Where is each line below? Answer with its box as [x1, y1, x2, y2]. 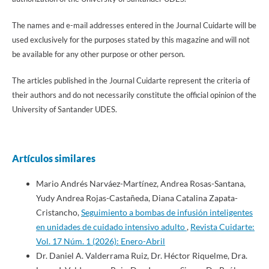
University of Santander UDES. [11, 104, 117, 114]
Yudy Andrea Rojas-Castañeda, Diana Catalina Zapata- [35, 193, 238, 203]
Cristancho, [35, 207, 81, 217]
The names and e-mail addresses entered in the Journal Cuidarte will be [11, 20, 256, 30]
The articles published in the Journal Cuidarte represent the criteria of [11, 75, 250, 85]
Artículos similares [11, 152, 95, 164]
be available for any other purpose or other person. [11, 49, 185, 59]
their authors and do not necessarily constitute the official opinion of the [11, 89, 256, 100]
